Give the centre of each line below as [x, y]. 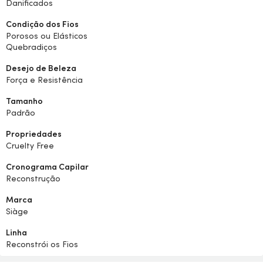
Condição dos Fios [42, 24]
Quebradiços [31, 47]
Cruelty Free [30, 146]
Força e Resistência [44, 80]
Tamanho [24, 101]
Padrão [21, 113]
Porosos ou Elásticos [47, 36]
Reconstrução [33, 178]
